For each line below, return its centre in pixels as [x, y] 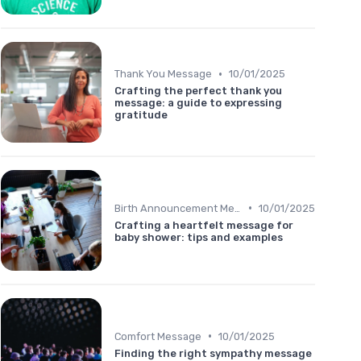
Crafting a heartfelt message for [204, 225]
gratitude [141, 115]
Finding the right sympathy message [213, 353]
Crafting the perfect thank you [198, 91]
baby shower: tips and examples [199, 237]
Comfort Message [158, 336]
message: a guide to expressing [198, 103]
